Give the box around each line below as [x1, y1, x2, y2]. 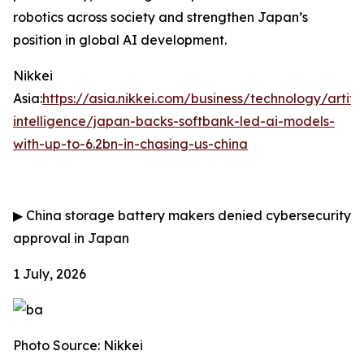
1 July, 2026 [13, 266, 86, 282]
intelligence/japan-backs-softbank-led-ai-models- [13, 113, 335, 129]
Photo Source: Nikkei [13, 337, 143, 353]
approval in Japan [13, 230, 129, 246]
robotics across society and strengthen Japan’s [13, 9, 308, 25]
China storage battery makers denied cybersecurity [23, 207, 351, 223]
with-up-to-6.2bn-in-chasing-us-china [13, 136, 248, 152]
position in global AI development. [13, 32, 227, 48]
